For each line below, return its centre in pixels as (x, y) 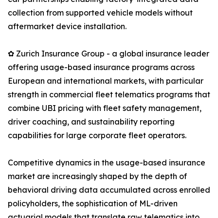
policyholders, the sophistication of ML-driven (93, 204)
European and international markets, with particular (106, 81)
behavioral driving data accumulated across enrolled (109, 190)
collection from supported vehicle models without (100, 13)
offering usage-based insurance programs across (101, 67)
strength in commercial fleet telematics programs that (109, 95)
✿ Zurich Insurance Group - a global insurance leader (109, 54)
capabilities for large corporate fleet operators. (97, 136)
